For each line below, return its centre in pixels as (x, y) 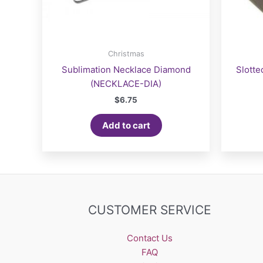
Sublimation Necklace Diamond (126, 69)
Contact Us (150, 238)
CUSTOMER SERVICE (150, 210)
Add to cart (126, 125)
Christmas (126, 54)
